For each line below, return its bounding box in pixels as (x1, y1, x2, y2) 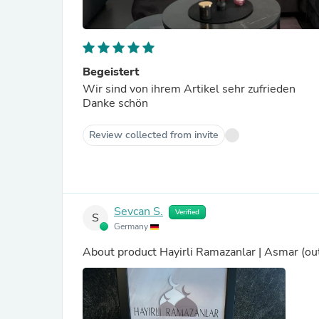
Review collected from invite (89, 128, 219, 142)
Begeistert (83, 64, 139, 80)
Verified (175, 207, 199, 217)
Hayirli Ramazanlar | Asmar (159, 244, 298, 260)
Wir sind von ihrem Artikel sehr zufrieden (83, 81, 298, 97)
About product (83, 244, 159, 260)
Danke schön (83, 95, 148, 111)
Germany (114, 221, 150, 232)
